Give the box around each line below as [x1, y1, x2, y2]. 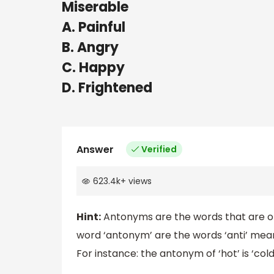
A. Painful [62, 17, 125, 37]
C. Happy [62, 57, 125, 77]
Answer [76, 142, 114, 157]
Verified [141, 143, 177, 155]
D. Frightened [62, 78, 152, 97]
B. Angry [62, 37, 119, 57]
